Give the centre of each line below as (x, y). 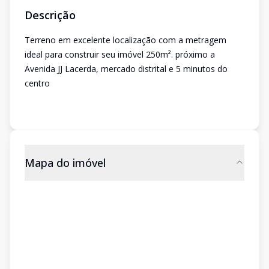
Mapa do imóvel (65, 163)
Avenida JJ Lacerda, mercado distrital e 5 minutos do (126, 69)
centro (37, 83)
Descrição (50, 15)
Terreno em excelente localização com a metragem (125, 40)
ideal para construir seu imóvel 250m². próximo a (120, 54)
